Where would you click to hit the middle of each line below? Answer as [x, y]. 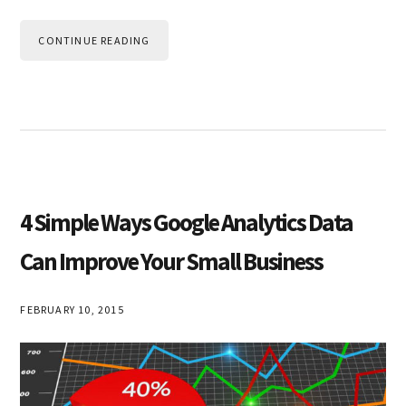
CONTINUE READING [94, 40]
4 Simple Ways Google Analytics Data [187, 222]
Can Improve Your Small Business [172, 261]
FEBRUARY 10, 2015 [72, 309]
